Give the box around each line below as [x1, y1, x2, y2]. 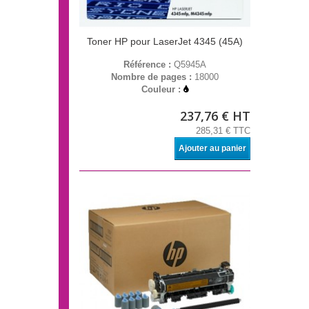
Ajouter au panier [179, 143, 246, 154]
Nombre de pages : [111, 72, 195, 83]
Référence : [123, 59, 174, 70]
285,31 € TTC [196, 126, 250, 137]
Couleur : [141, 84, 183, 95]
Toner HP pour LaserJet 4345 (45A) [87, 36, 243, 48]
